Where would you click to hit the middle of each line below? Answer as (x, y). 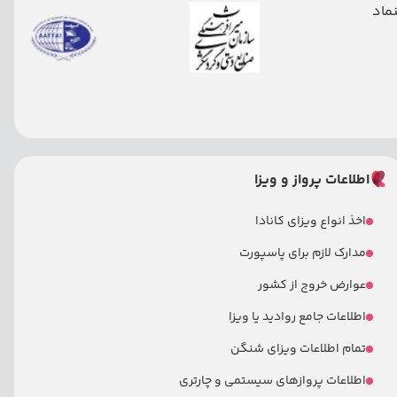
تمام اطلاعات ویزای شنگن (299, 349)
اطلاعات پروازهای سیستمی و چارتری (273, 381)
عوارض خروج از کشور (312, 285)
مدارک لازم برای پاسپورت (303, 253)
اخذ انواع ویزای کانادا (311, 222)
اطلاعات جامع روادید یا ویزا (298, 317)
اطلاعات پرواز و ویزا (312, 180)
